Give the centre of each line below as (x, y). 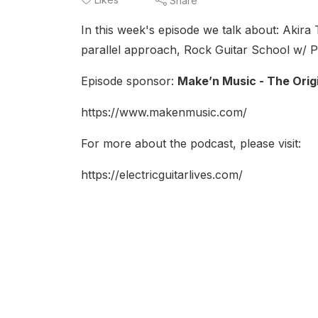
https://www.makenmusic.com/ (164, 112)
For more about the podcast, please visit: (191, 143)
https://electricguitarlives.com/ (162, 175)
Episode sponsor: (129, 81)
